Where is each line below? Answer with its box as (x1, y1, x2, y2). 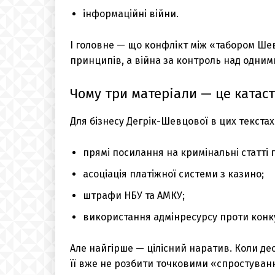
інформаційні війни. (83, 7, 179, 20)
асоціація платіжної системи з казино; (83, 168, 264, 180)
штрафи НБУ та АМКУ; (83, 189, 185, 201)
